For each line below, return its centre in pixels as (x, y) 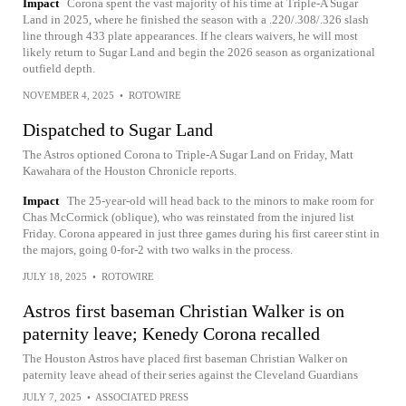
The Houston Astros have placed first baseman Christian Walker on (185, 358)
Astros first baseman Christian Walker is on (184, 311)
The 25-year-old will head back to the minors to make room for (220, 201)
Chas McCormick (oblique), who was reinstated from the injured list (188, 217)
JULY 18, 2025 (55, 276)
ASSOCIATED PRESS (142, 397)
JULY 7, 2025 (52, 397)
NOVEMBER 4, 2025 (68, 95)
